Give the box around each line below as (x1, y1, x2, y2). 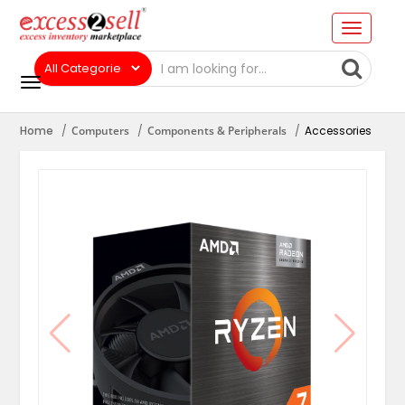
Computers (71, 123, 129, 139)
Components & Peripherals (146, 123, 287, 139)
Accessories (304, 123, 372, 139)
